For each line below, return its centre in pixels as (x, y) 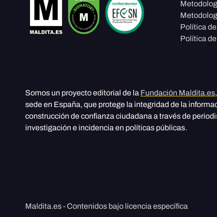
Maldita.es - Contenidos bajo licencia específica (107, 206)
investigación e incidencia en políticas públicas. (106, 128)
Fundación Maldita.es (178, 93)
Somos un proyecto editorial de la (83, 93)
